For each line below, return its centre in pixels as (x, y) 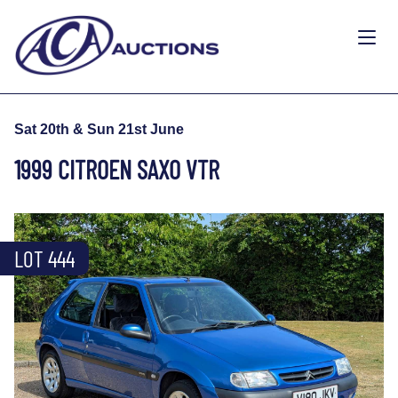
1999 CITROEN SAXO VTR (117, 169)
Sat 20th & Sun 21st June (99, 129)
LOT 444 (44, 258)
